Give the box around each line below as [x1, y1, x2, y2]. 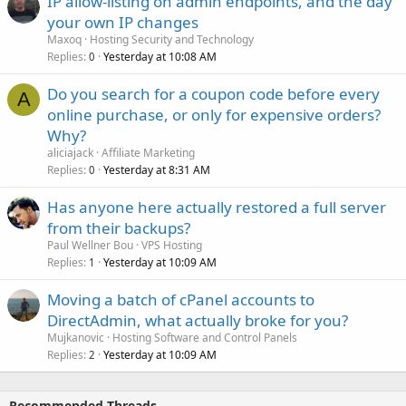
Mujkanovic [47, 329, 104, 345]
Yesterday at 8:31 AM [103, 161, 210, 178]
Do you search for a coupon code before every [47, 82, 380, 104]
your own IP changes [47, 11, 198, 33]
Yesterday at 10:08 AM [103, 48, 217, 64]
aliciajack [47, 144, 93, 160]
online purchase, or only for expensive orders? [47, 103, 381, 125]
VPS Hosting [141, 237, 202, 253]
